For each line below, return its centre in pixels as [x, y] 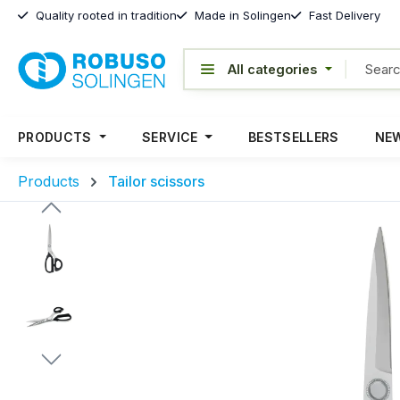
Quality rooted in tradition [104, 15]
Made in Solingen [241, 15]
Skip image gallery [79, 229]
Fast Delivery [343, 15]
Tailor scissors [156, 181]
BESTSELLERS [293, 137]
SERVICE [170, 137]
